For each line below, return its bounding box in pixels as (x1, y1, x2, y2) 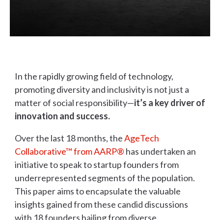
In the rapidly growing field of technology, (15, 71, 173, 82)
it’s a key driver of (134, 97, 205, 109)
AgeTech (124, 133, 159, 144)
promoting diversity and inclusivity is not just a (15, 84, 189, 95)
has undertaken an (124, 146, 196, 157)
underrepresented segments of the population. (15, 172, 195, 184)
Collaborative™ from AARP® (15, 146, 124, 157)
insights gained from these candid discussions (15, 199, 188, 210)
